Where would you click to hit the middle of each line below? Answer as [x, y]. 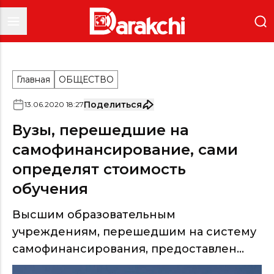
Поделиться [113, 105]
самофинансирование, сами [125, 150]
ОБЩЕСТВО [86, 80]
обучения [50, 189]
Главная [33, 80]
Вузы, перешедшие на [101, 130]
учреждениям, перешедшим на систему [134, 232]
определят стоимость [99, 169]
